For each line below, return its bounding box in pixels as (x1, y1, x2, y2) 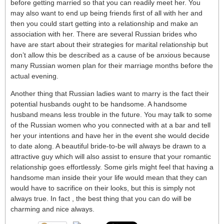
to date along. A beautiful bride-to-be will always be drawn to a (10, 142, 206, 150)
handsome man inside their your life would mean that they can (10, 173, 207, 181)
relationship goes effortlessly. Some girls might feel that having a (10, 163, 213, 171)
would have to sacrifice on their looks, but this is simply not (10, 184, 195, 192)
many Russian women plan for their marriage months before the (10, 61, 213, 69)
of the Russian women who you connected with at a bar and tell (10, 121, 210, 129)
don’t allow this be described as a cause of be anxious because (10, 51, 210, 59)
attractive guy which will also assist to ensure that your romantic (10, 152, 211, 160)
